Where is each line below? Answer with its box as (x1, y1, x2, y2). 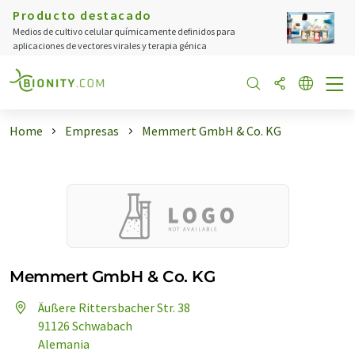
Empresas (65, 123, 120, 139)
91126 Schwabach (38, 318, 132, 334)
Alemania (38, 336, 90, 352)
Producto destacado (13, 7, 152, 23)
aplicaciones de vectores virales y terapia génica (13, 40, 207, 52)
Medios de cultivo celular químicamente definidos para (13, 25, 235, 37)
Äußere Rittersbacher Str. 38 (38, 300, 190, 315)
